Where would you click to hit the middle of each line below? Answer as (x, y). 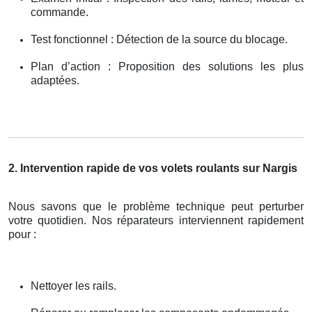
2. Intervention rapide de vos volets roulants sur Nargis (153, 168)
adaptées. (55, 80)
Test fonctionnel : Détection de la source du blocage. (159, 39)
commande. (60, 12)
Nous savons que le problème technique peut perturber (156, 206)
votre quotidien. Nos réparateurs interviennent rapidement (156, 220)
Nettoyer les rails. (73, 286)
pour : (22, 234)
